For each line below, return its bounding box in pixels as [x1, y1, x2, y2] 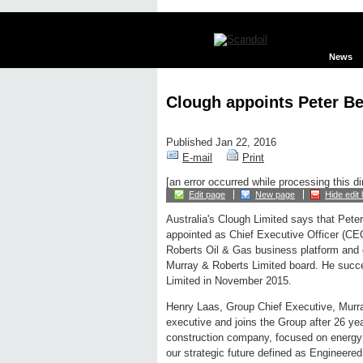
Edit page [189, 190, 225, 200]
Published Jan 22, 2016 [166, 136, 276, 149]
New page [255, 190, 295, 200]
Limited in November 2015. [166, 275, 292, 288]
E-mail [182, 152, 212, 164]
